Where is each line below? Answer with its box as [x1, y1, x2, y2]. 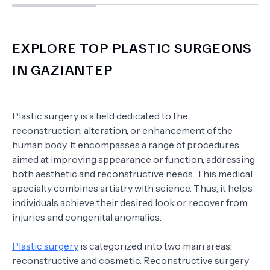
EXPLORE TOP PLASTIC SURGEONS [12, 38, 252, 56]
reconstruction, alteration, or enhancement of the [12, 124, 233, 136]
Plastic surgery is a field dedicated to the [12, 110, 188, 122]
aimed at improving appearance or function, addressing [12, 153, 255, 165]
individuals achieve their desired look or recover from [12, 196, 248, 209]
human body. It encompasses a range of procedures [12, 139, 239, 151]
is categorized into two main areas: [78, 240, 232, 252]
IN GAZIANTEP [12, 60, 113, 78]
